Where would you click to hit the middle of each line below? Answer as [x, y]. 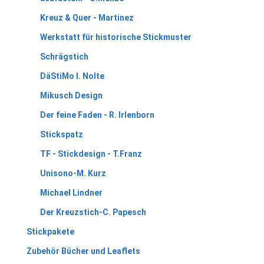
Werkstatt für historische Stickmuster [115, 37]
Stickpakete [51, 231]
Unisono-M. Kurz [73, 173]
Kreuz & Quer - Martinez [87, 17]
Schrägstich [64, 56]
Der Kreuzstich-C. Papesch [93, 212]
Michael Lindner [71, 192]
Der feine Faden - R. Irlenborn [97, 115]
